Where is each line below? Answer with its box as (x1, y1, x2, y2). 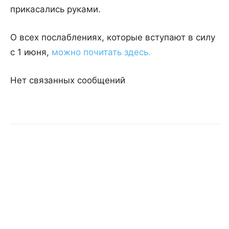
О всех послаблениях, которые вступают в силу (10, 32, 215, 43)
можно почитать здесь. (49, 47, 153, 58)
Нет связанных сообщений (10, 75, 125, 86)
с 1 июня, (10, 47, 49, 58)
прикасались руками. (10, 4, 101, 15)
